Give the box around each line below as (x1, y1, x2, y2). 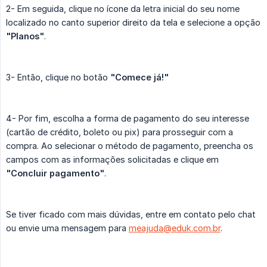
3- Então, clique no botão (6, 72, 110, 83)
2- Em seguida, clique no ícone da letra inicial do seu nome (6, 4, 240, 14)
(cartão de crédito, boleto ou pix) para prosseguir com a (6, 127, 233, 138)
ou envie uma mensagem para (6, 223, 129, 234)
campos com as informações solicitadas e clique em (6, 154, 219, 165)
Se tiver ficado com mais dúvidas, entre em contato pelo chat (6, 209, 256, 220)
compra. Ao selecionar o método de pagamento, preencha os (6, 141, 253, 151)
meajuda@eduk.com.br (129, 223, 221, 234)
